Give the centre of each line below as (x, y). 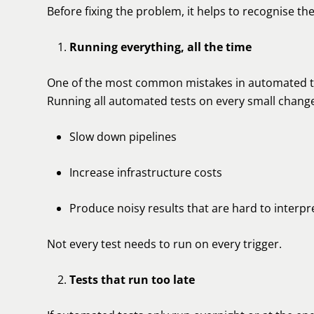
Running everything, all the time (161, 47)
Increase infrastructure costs (146, 172)
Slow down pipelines (123, 137)
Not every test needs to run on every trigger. (164, 244)
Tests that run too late (132, 280)
